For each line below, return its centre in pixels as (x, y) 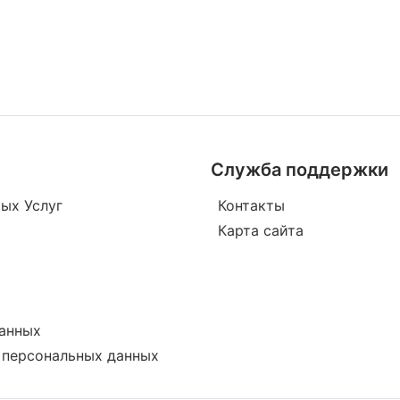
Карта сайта (261, 230)
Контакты (251, 205)
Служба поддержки (300, 169)
